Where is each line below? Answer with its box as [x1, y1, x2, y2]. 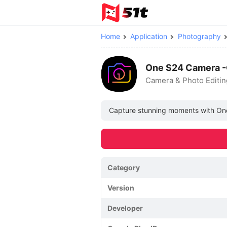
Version [107, 183, 134, 192]
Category [107, 163, 140, 172]
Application [130, 32, 168, 41]
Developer [107, 204, 143, 212]
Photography [177, 32, 221, 41]
